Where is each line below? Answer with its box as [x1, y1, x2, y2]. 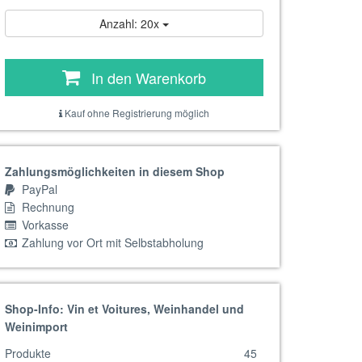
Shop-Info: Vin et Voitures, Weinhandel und [5, 301, 244, 317]
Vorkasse [19, 217, 69, 233]
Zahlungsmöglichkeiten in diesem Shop [5, 163, 225, 179]
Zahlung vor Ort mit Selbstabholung [19, 234, 204, 250]
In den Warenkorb [91, 67, 206, 88]
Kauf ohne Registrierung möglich [62, 106, 209, 120]
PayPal [19, 181, 57, 197]
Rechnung [19, 199, 74, 215]
